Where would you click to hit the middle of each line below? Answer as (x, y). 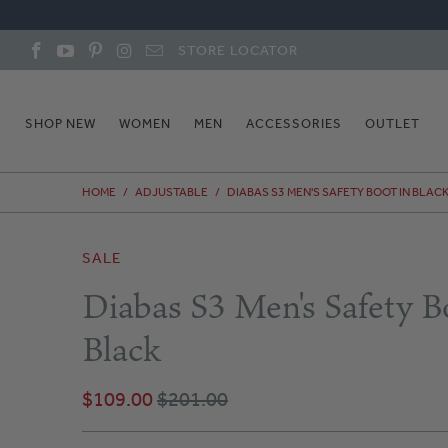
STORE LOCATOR (237, 50)
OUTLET (392, 123)
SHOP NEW (60, 123)
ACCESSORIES (294, 123)
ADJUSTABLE (171, 192)
